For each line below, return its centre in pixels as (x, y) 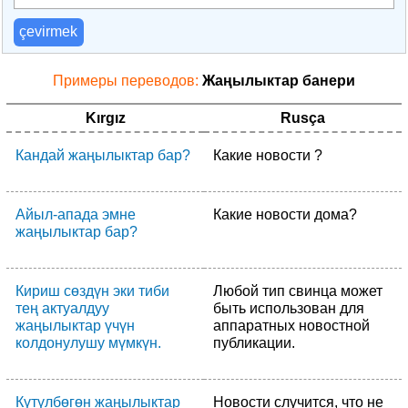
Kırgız (105, 117)
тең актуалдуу (62, 308)
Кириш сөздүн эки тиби (92, 291)
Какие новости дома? (285, 214)
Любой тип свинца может (298, 291)
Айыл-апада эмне (76, 214)
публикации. (254, 342)
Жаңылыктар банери (279, 80)
